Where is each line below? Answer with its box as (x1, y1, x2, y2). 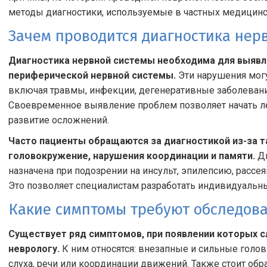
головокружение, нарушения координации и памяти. (8, 150, 255, 162)
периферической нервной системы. (8, 70, 176, 81)
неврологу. (8, 243, 60, 254)
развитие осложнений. (8, 114, 109, 126)
